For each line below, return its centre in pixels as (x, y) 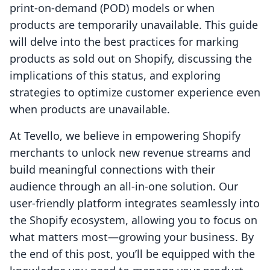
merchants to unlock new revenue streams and (130, 153)
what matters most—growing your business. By (132, 237)
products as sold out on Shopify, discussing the (131, 59)
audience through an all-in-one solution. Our (124, 187)
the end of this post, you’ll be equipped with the (132, 254)
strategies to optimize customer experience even (135, 93)
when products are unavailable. (90, 109)
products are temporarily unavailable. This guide (134, 25)
